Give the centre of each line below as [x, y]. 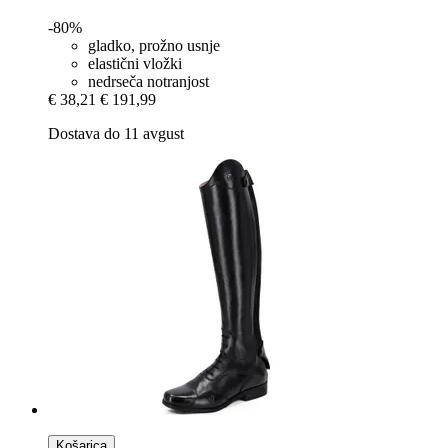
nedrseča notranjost [148, 81]
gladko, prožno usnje [154, 45]
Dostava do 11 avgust [116, 133]
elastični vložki [135, 63]
